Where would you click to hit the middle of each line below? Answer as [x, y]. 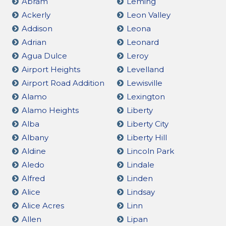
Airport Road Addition [63, 83]
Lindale [140, 164]
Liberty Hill [147, 137]
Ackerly [36, 15]
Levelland [145, 69]
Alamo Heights [50, 110]
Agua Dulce [44, 55]
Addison [37, 28]
